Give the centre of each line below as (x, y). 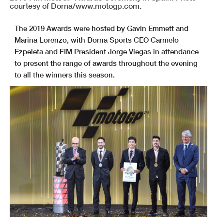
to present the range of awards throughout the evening (106, 63)
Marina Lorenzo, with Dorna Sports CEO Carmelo (97, 40)
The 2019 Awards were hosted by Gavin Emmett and (101, 28)
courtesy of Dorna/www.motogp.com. (76, 6)
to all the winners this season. (65, 75)
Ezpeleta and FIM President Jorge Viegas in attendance (107, 52)
